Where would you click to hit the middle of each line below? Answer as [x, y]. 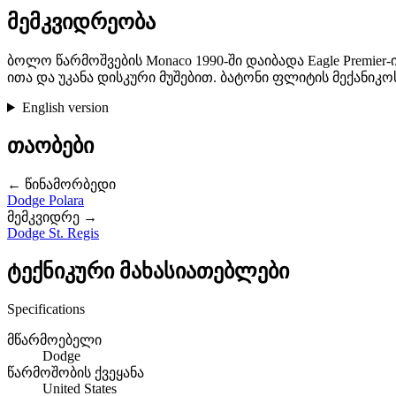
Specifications [46, 308]
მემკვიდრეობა [81, 22]
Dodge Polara [46, 200]
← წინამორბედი [61, 184]
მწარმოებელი [54, 339]
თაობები [50, 145]
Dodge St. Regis [53, 232]
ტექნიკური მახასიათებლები [148, 271]
